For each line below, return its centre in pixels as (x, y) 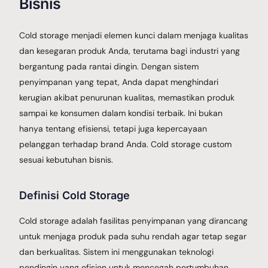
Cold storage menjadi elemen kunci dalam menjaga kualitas (134, 35)
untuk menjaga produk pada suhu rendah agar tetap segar (133, 236)
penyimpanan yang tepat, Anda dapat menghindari (119, 82)
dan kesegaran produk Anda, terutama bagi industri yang (130, 51)
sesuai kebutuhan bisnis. (66, 159)
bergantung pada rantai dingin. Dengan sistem (109, 66)
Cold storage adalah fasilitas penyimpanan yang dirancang (134, 220)
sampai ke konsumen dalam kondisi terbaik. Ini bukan (121, 113)
